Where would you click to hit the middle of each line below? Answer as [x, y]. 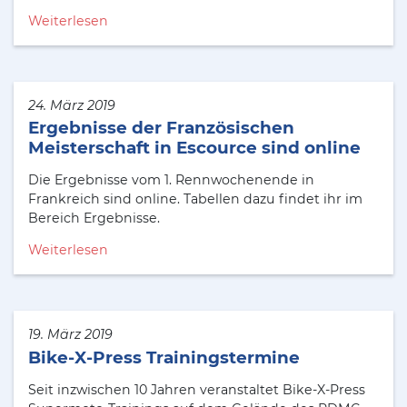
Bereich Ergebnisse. [94, 218]
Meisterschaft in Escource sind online [194, 148]
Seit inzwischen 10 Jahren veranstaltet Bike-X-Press [197, 389]
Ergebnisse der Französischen [161, 128]
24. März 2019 [72, 105]
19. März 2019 [70, 335]
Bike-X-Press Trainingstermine [164, 358]
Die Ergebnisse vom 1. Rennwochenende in [171, 180]
